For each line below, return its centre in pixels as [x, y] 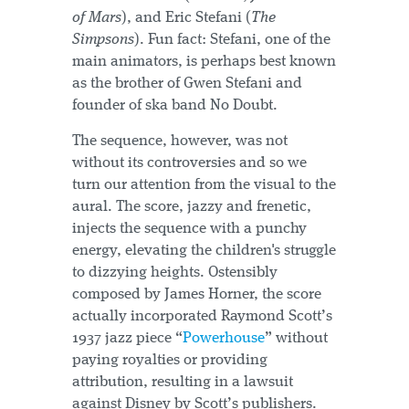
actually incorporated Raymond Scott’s [202, 317]
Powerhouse [224, 339]
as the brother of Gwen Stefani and [187, 84]
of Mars [97, 18]
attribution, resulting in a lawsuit [183, 383]
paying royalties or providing [170, 361]
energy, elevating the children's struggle [204, 251]
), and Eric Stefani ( [186, 18]
